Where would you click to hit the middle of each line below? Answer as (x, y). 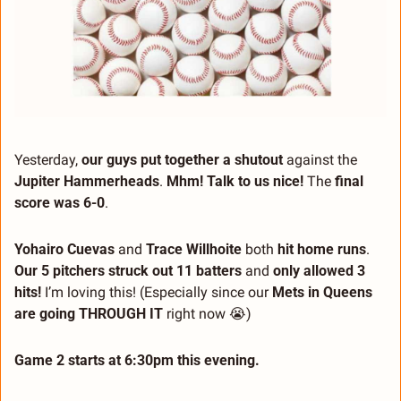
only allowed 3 (319, 270)
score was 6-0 (60, 202)
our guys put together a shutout (182, 159)
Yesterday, (48, 159)
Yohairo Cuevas (64, 249)
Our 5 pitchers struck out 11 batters (128, 270)
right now (196, 313)
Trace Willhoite (194, 249)
